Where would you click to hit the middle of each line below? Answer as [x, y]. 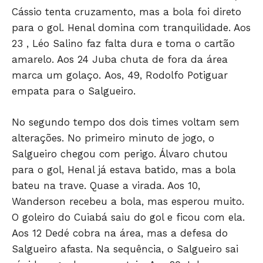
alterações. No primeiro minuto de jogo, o [113, 138]
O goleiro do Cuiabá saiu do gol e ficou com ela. [128, 218]
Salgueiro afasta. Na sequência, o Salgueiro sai [125, 249]
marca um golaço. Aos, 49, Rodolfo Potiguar [120, 75]
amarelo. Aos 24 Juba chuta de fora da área [120, 60]
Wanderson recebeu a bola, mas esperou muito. [128, 202]
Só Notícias [131, 202]
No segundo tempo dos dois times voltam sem [126, 122]
